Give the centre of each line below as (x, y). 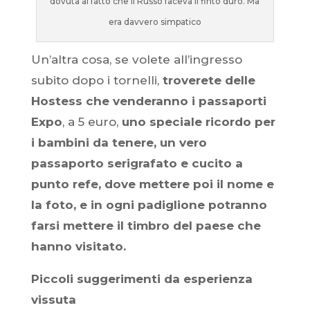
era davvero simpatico (155, 22)
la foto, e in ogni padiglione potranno (149, 205)
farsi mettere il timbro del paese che (146, 226)
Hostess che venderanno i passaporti (148, 101)
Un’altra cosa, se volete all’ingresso (136, 60)
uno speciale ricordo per (198, 122)
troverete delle (209, 80)
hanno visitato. (78, 246)
